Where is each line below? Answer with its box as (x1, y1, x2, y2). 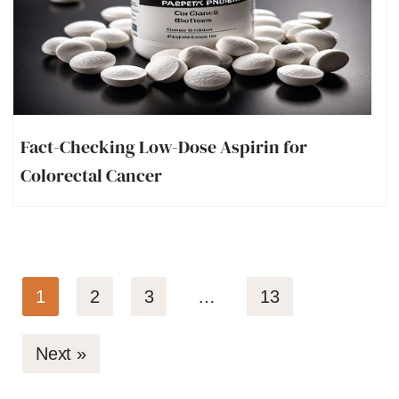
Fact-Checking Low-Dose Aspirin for (20, 134, 307, 159)
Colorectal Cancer (20, 162, 162, 188)
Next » (36, 343, 86, 363)
